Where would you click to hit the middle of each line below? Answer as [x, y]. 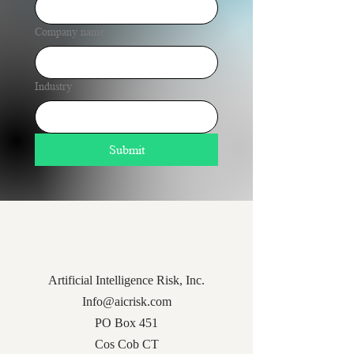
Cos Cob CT [126, 344]
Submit [126, 150]
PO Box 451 [126, 323]
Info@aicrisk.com [126, 301]
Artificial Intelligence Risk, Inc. [126, 280]
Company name [70, 32]
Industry [53, 86]
